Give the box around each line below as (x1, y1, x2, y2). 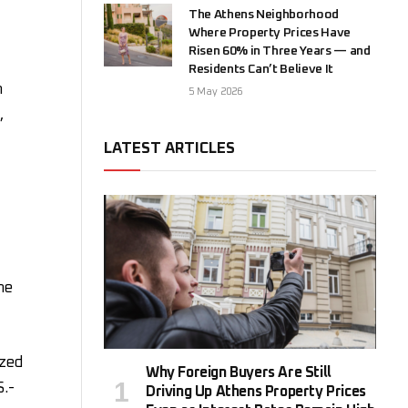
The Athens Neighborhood (189, 8, 339, 22)
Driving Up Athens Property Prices (146, 383, 366, 399)
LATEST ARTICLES (104, 141, 235, 158)
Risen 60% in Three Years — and (189, 45, 371, 58)
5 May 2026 (189, 87, 242, 97)
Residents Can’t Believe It (189, 63, 333, 76)
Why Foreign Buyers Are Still (146, 364, 331, 380)
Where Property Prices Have (189, 26, 351, 40)
